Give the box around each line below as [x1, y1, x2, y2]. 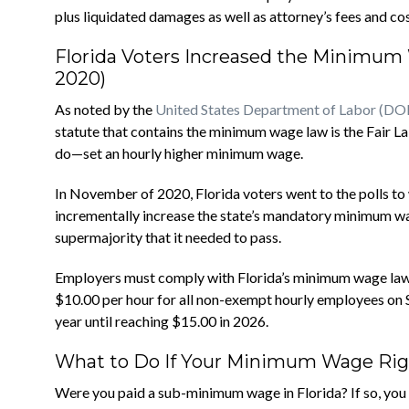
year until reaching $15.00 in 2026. [55, 312, 268, 330]
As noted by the [55, 100, 155, 118]
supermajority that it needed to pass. [55, 228, 281, 246]
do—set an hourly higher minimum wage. [55, 144, 303, 162]
